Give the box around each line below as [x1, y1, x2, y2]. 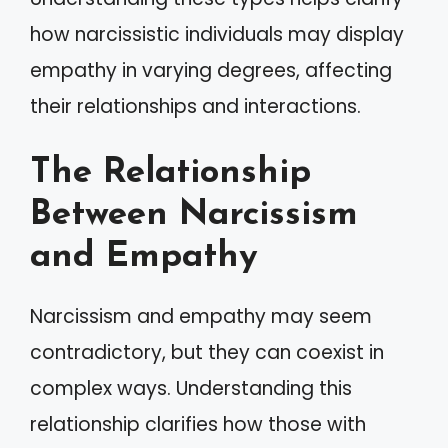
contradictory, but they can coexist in [30, 339, 384, 366]
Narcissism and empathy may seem [30, 303, 372, 330]
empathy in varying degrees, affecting [30, 56, 392, 84]
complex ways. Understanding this [30, 375, 352, 402]
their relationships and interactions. [30, 92, 361, 120]
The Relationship [30, 156, 311, 191]
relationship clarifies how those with [30, 411, 366, 438]
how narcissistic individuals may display [30, 20, 404, 48]
